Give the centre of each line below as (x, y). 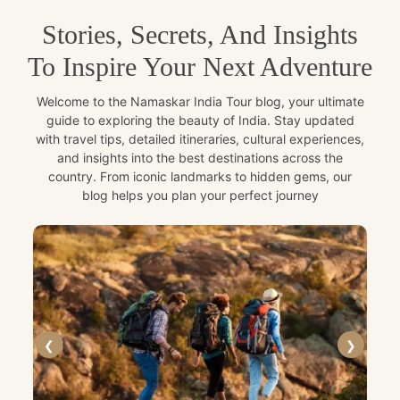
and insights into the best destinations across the (200, 158)
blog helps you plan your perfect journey (200, 196)
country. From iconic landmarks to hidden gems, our (200, 177)
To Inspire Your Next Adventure (200, 67)
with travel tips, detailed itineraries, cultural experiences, (200, 139)
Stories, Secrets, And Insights (200, 35)
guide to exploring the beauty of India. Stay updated (200, 121)
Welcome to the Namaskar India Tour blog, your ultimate (200, 102)
